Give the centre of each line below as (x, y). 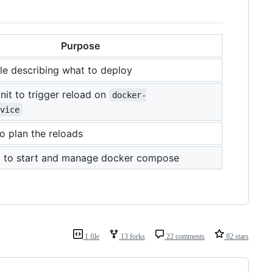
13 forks (132, 236)
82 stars (236, 236)
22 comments (185, 236)
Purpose (80, 45)
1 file (91, 236)
